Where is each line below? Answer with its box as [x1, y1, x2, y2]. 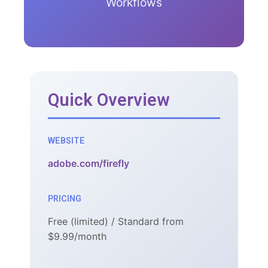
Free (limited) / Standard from [48, 215, 184, 228]
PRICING [48, 194, 81, 205]
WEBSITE [48, 136, 85, 147]
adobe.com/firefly [48, 157, 129, 170]
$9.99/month [48, 230, 106, 243]
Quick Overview [48, 90, 170, 111]
